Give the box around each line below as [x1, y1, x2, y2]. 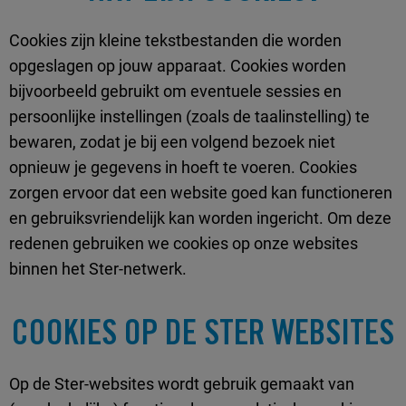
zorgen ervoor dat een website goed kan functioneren [9, 183, 392, 203]
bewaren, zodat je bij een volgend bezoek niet [9, 132, 335, 152]
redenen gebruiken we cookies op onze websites [9, 234, 358, 254]
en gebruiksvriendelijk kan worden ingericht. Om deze [9, 208, 391, 228]
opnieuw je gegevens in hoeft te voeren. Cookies [9, 158, 357, 178]
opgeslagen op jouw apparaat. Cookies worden [9, 56, 346, 76]
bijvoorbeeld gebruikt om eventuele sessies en [9, 82, 342, 101]
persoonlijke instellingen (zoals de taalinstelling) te [9, 107, 370, 127]
